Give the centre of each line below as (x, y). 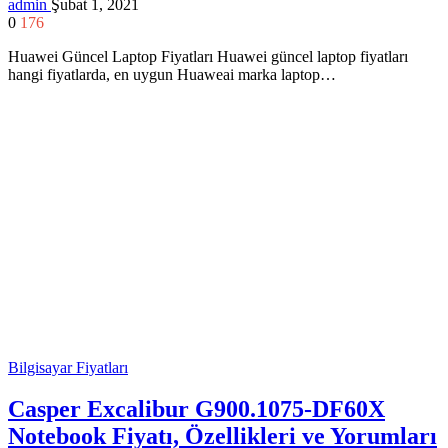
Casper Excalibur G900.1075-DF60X (196, 409)
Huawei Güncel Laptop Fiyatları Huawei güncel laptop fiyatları (208, 56)
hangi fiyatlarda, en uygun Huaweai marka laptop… (172, 74)
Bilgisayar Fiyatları (68, 367)
